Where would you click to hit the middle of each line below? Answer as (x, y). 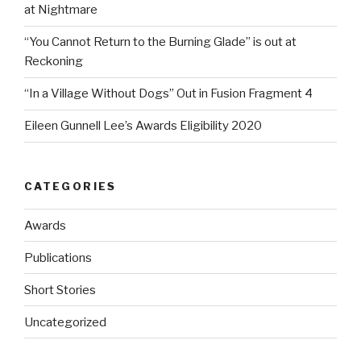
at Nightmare (61, 10)
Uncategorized (65, 322)
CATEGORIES (71, 186)
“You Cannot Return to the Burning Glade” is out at (160, 42)
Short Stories (60, 290)
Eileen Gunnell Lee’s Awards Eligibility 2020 (143, 126)
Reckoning (54, 62)
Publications (58, 257)
